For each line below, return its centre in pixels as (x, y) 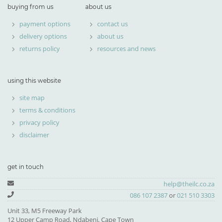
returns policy (40, 49)
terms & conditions (47, 110)
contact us (112, 24)
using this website (34, 81)
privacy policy (39, 123)
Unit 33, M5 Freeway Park (45, 211)
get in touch (26, 167)
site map (32, 98)
